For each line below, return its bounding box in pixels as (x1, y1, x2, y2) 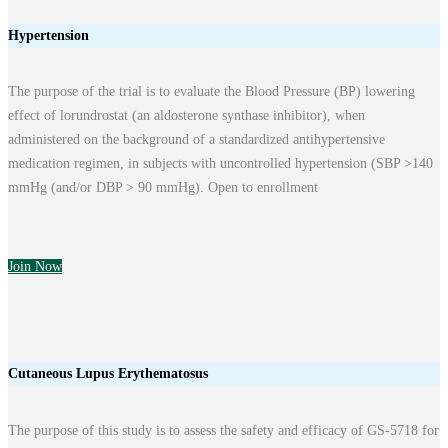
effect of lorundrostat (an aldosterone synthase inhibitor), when (8, 108, 365, 124)
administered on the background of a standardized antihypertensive (8, 132, 385, 148)
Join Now (8, 259, 62, 275)
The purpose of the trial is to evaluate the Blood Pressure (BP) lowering (8, 84, 415, 100)
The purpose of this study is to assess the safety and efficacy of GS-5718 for (8, 422, 439, 438)
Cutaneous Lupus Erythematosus (8, 366, 208, 382)
